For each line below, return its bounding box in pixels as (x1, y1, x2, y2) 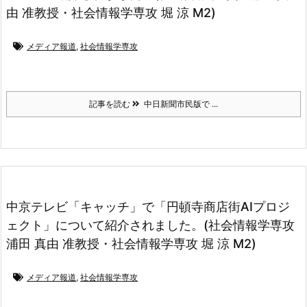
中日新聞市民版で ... (140, 98, 218, 109)
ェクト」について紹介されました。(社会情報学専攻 (6, 217, 295, 232)
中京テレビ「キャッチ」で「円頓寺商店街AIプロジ (6, 199, 290, 214)
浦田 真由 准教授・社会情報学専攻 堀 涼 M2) (6, 236, 256, 251)
